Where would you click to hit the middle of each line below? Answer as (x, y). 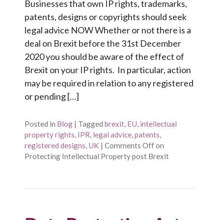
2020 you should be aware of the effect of (104, 57)
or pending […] (52, 96)
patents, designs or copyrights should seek (106, 17)
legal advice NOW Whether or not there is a (108, 30)
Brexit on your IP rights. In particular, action (108, 70)
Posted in (40, 124)
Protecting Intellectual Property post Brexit (97, 156)
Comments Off (129, 145)
